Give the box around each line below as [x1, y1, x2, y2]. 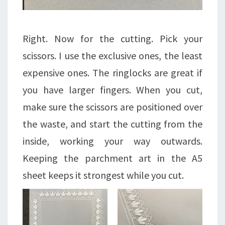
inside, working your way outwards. [23, 135, 202, 148]
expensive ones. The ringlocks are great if [23, 66, 202, 79]
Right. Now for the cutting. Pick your [23, 32, 202, 45]
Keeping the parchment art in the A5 [23, 152, 202, 165]
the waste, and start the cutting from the [23, 118, 202, 131]
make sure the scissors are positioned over [23, 100, 202, 114]
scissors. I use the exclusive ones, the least [23, 49, 202, 62]
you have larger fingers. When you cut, [23, 83, 202, 96]
